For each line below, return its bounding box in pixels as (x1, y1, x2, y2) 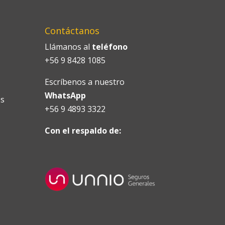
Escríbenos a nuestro (45, 76, 125, 87)
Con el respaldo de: (45, 125, 122, 136)
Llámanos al (45, 41, 92, 52)
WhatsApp (45, 89, 86, 101)
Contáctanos (45, 24, 100, 37)
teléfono (92, 41, 128, 52)
